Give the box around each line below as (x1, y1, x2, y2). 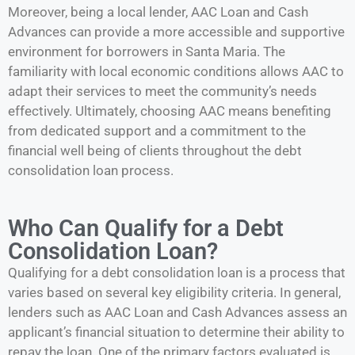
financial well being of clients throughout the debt (8, 143, 302, 159)
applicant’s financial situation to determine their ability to (8, 323, 345, 340)
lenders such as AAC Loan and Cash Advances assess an (8, 303, 347, 320)
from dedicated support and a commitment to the (8, 123, 306, 139)
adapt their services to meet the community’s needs (8, 83, 317, 100)
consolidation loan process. (8, 162, 174, 179)
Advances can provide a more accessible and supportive (8, 24, 345, 40)
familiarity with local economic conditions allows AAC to (8, 63, 344, 80)
